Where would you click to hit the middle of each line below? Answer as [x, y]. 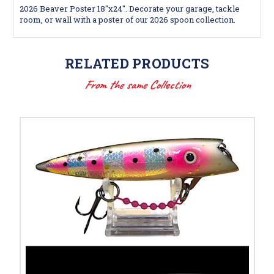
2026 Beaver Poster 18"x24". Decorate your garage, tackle [130, 8]
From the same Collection [137, 84]
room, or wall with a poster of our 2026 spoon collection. [128, 19]
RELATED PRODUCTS [137, 63]
